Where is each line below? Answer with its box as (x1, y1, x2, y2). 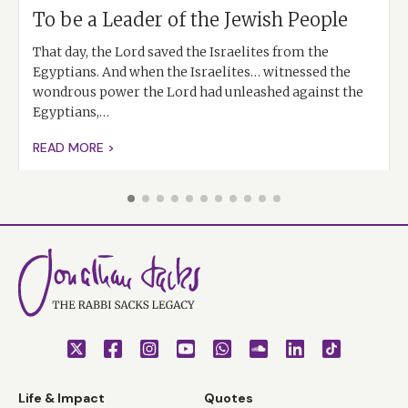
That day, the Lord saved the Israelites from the (33, 44, 329, 61)
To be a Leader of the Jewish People (33, 8, 348, 32)
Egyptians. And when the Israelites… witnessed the (33, 64, 351, 81)
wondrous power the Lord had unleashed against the (33, 84, 363, 101)
